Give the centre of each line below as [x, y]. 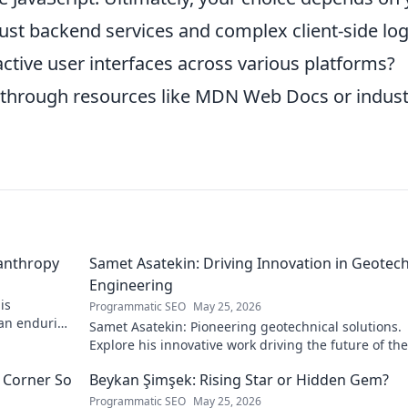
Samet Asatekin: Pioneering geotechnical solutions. [245, 326]
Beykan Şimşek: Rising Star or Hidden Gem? [239, 380]
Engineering [131, 285]
